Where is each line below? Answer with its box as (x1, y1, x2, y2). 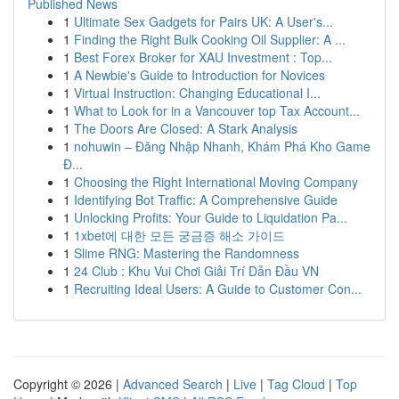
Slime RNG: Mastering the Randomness (74, 244, 299, 262)
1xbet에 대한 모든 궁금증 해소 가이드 (74, 226, 285, 244)
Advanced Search (123, 375, 223, 393)
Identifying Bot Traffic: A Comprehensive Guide (74, 191, 338, 208)
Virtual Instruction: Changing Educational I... (74, 84, 321, 102)
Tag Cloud (267, 375, 325, 393)
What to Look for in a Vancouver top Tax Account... (74, 102, 360, 119)
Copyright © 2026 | (13, 375, 123, 393)
